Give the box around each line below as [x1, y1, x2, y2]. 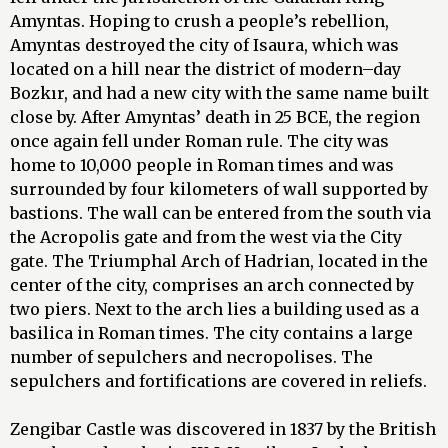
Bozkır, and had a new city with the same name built [10, 83, 429, 104]
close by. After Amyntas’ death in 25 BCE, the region [10, 107, 420, 128]
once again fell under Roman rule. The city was [10, 131, 389, 152]
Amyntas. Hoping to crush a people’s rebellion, [10, 11, 389, 32]
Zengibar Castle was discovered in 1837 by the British [10, 419, 436, 440]
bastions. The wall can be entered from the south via [10, 203, 431, 224]
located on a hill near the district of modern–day [10, 59, 401, 80]
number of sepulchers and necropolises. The [10, 347, 373, 368]
